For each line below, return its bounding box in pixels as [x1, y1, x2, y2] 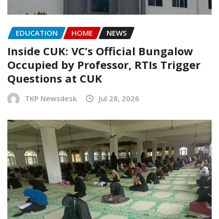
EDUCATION [16, 28, 58, 38]
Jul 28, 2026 [99, 93, 139, 103]
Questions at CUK [7, 70, 102, 86]
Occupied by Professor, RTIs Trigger [7, 57, 200, 72]
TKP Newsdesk [25, 93, 77, 103]
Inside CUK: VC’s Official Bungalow [7, 43, 193, 58]
